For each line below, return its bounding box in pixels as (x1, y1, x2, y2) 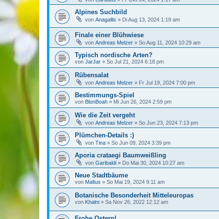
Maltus (85, 179, 101, 185)
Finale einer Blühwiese (75, 31, 144, 39)
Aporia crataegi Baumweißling (75, 152, 166, 159)
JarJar (85, 59, 101, 65)
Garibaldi (95, 160, 116, 166)
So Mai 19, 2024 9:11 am (107, 179, 165, 185)
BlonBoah (85, 99, 108, 105)
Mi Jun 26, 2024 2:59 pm (113, 99, 172, 105)
